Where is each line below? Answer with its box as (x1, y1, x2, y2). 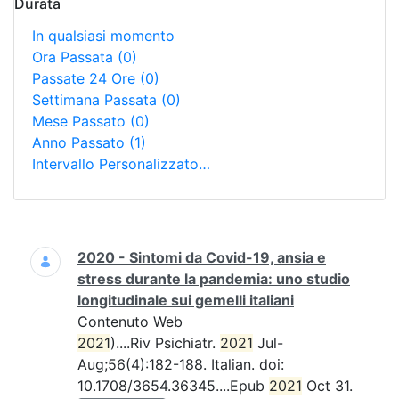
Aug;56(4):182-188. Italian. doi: (77, 355, 284, 373)
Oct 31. (302, 377, 353, 395)
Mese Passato (32, 112, 130, 130)
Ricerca (12, 237, 65, 255)
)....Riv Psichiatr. (110, 334, 220, 352)
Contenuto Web (77, 313, 183, 330)
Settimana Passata (32, 91, 161, 109)
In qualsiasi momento (32, 27, 175, 45)
